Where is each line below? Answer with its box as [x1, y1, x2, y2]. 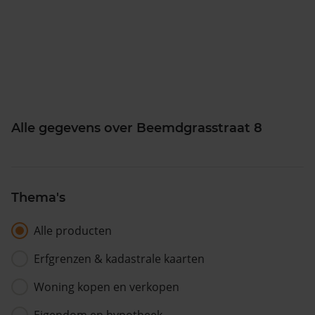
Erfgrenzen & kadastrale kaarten [34, 250, 205, 266]
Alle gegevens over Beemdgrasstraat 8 [11, 120, 262, 136]
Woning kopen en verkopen [34, 278, 179, 295]
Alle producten [34, 222, 112, 238]
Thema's [11, 189, 65, 205]
